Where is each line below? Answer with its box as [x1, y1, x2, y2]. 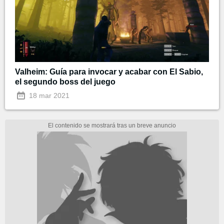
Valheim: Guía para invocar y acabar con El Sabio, [15, 67, 203, 76]
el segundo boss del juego [15, 77, 115, 86]
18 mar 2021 [27, 91, 69, 100]
